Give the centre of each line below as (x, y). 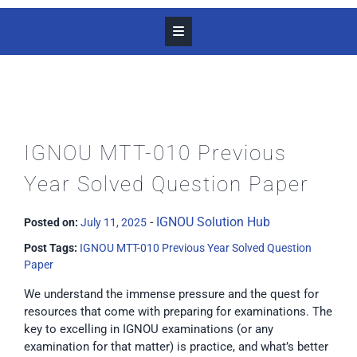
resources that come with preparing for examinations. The (178, 312)
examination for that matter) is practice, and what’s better (176, 347)
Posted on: (51, 222)
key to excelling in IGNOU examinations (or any (149, 329)
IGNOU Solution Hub (213, 222)
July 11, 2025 (114, 222)
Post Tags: (52, 248)
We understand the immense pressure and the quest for (171, 294)
